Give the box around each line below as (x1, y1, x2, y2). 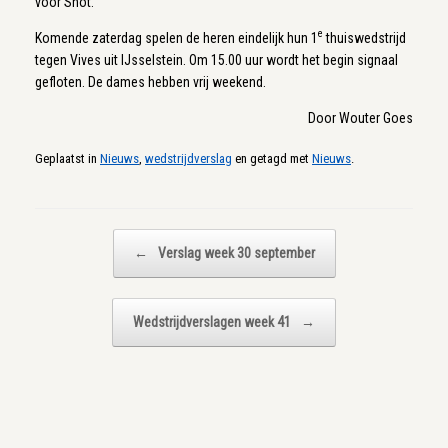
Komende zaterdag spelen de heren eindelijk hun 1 (35, 30, 318, 46)
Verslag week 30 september (154, 244, 315, 261)
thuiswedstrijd (323, 30, 406, 46)
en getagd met (232, 150, 312, 166)
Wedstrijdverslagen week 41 (133, 313, 294, 330)
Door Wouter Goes (308, 110, 413, 126)
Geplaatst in (35, 150, 100, 166)
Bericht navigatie (35, 228, 140, 248)
